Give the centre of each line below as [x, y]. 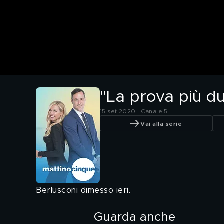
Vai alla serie [161, 124]
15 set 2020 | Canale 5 [134, 112]
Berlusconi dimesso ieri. [83, 191]
